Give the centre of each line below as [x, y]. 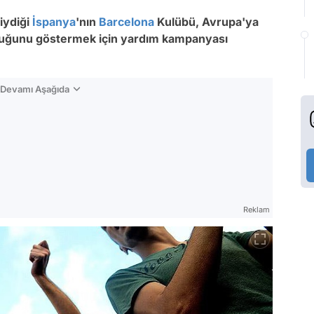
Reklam [257, 210]
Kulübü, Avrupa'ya [206, 22]
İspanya [54, 22]
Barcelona [127, 22]
